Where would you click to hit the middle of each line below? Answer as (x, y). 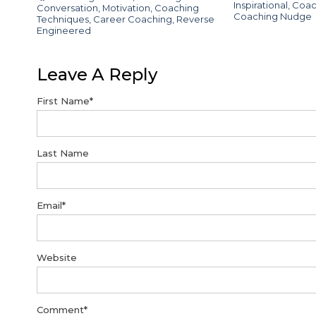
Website (57, 257)
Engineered (64, 30)
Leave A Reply (97, 74)
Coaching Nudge (272, 16)
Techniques (63, 19)
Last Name (63, 153)
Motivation (126, 7)
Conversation (67, 7)
